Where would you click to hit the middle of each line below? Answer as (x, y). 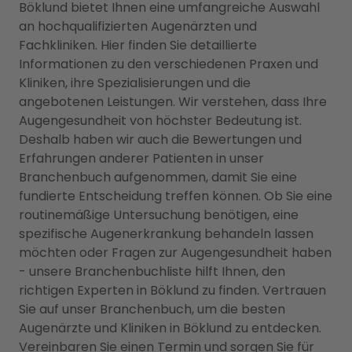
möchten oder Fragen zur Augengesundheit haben (175, 253)
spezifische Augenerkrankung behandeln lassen (166, 234)
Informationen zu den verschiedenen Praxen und (169, 64)
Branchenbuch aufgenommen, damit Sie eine (158, 178)
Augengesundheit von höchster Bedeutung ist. (160, 121)
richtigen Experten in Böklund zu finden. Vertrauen (172, 291)
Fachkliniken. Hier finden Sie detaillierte (138, 46)
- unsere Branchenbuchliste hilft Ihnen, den (152, 272)
